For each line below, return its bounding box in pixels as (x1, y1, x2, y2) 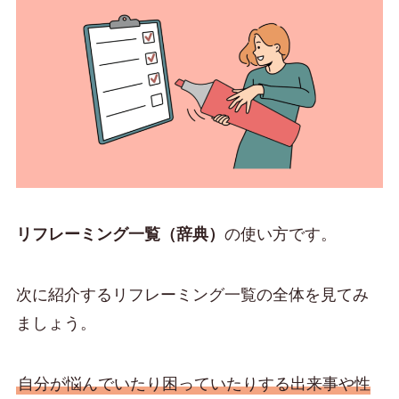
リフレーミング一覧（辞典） (15, 225, 224, 244)
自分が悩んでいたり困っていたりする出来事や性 (17, 374, 370, 393)
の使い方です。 (224, 225, 337, 244)
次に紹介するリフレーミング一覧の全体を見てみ (15, 286, 369, 305)
